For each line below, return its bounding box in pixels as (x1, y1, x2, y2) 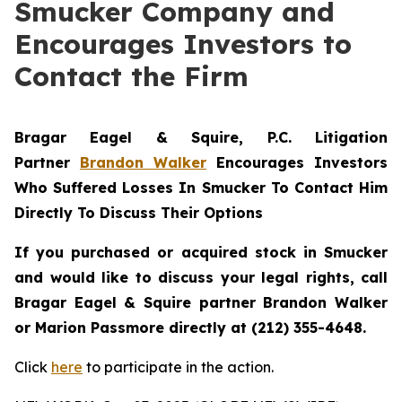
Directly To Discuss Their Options (14, 204, 263, 222)
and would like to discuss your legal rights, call (14, 268, 388, 286)
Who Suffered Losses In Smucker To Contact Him (14, 179, 388, 197)
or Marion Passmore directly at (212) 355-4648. (14, 319, 366, 336)
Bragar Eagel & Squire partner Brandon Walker (14, 293, 388, 311)
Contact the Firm (14, 59, 249, 93)
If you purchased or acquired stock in (14, 243, 324, 261)
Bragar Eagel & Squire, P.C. (14, 128, 315, 146)
